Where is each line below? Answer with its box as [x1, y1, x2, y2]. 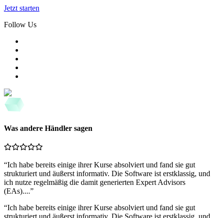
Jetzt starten [4, 3, 39, 12]
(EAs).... [4, 187, 30, 196]
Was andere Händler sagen [4, 124, 92, 133]
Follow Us [4, 20, 36, 29]
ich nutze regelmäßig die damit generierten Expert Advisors [4, 178, 185, 187]
